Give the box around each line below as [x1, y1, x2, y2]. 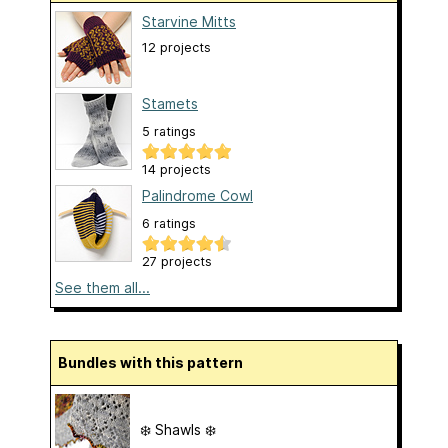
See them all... [55, 278, 150, 296]
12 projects [142, 39, 211, 55]
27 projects [142, 253, 212, 269]
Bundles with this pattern [68, 353, 243, 371]
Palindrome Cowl [142, 186, 253, 204]
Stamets [142, 94, 198, 112]
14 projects [142, 161, 211, 177]
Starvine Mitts [142, 12, 236, 30]
